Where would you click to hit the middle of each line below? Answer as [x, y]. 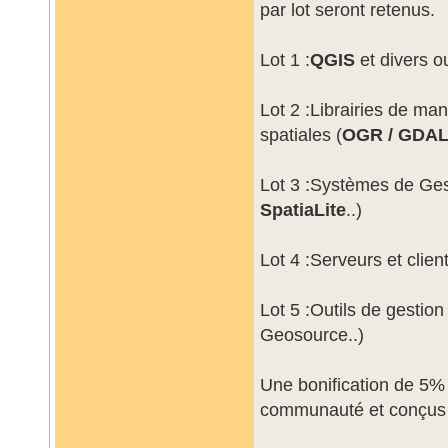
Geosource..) [312, 334]
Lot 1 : [285, 59]
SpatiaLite [303, 209]
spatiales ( [301, 134]
